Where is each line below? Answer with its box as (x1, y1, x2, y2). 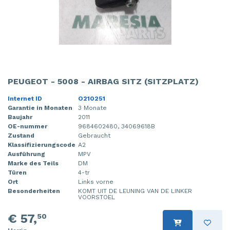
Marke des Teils (8, 159, 59, 167)
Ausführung (8, 150, 45, 158)
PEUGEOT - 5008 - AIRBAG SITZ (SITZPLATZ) (8, 76, 199, 86)
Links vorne (78, 178, 113, 185)
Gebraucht (78, 131, 110, 139)
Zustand (8, 131, 34, 139)
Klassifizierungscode (8, 141, 75, 148)
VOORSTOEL (78, 193, 115, 201)
